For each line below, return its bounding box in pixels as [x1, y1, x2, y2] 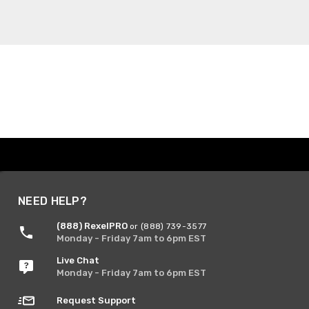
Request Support [57, 295, 136, 306]
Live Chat [57, 255, 99, 266]
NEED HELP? [18, 194, 87, 208]
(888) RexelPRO [57, 220, 130, 231]
